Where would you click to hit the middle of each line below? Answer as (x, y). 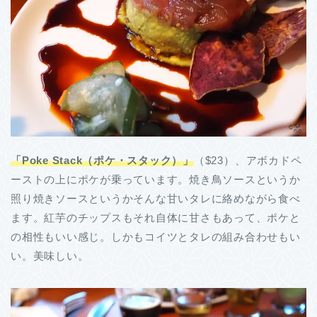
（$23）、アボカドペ (248, 160)
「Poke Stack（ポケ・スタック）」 (102, 160)
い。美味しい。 (50, 255)
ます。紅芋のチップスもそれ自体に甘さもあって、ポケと (156, 217)
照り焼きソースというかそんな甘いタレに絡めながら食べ (156, 198)
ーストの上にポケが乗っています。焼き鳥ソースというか (156, 179)
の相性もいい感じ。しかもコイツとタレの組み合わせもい (156, 236)
